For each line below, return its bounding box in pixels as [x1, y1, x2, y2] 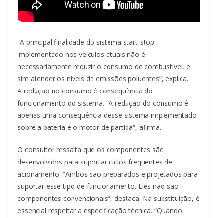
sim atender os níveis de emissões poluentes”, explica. [18, 73, 188, 83]
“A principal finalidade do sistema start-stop [18, 37, 154, 47]
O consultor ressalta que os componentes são [18, 145, 164, 154]
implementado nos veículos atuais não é [18, 49, 145, 59]
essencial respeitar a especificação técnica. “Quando [18, 205, 182, 215]
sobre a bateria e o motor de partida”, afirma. [18, 122, 161, 132]
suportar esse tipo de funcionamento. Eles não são [18, 181, 179, 191]
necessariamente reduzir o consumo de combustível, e [18, 61, 190, 71]
